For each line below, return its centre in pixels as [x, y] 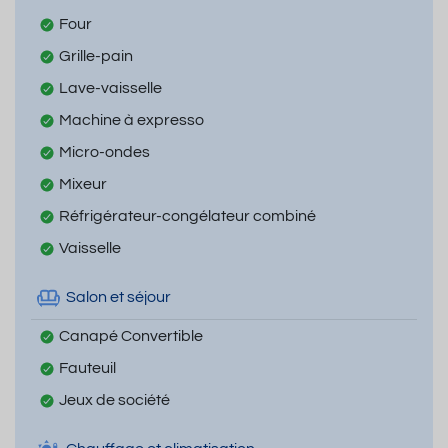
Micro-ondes [104, 151]
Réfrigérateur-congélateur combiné [187, 215]
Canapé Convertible [131, 335]
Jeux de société [114, 399]
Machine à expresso [131, 119]
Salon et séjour [118, 297]
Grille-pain [96, 55]
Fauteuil [87, 367]
